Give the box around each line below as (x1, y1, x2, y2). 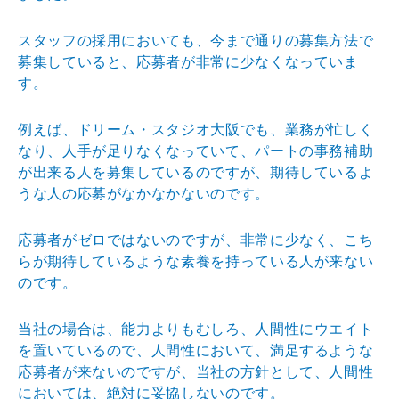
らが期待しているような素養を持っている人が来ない (18, 253, 374, 269)
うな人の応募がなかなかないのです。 (18, 185, 270, 201)
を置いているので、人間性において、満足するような (18, 342, 374, 358)
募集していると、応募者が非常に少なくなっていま (18, 53, 359, 69)
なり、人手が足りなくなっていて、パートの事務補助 (18, 142, 374, 159)
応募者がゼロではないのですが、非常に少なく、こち (18, 232, 374, 248)
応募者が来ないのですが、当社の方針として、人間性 (18, 363, 374, 379)
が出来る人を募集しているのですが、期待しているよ (18, 164, 374, 180)
